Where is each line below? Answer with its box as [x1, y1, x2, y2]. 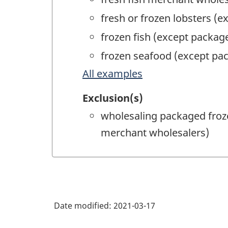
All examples [82, 66, 142, 80]
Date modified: [54, 199, 113, 211]
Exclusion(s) [82, 91, 143, 105]
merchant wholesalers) [101, 126, 209, 140]
